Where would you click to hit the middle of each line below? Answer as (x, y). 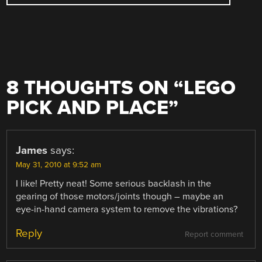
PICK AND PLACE (88, 108)
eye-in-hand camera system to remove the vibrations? (127, 210)
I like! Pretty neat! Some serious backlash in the (114, 184)
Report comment (214, 235)
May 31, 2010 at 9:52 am (59, 165)
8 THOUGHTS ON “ (95, 88)
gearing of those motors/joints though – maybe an (120, 197)
